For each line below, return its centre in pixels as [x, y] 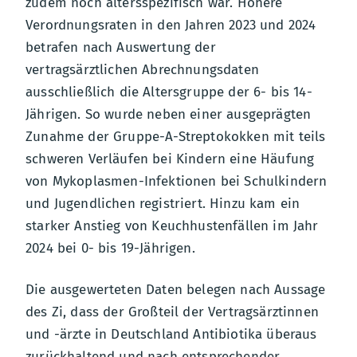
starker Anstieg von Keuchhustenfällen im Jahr [172, 226]
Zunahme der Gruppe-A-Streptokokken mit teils [176, 137]
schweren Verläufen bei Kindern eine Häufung [170, 159]
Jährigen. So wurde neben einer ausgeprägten [169, 114]
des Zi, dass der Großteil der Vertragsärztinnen [172, 312]
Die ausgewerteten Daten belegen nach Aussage [176, 290]
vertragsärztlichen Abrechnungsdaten [142, 70]
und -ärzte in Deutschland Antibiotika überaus [171, 334]
